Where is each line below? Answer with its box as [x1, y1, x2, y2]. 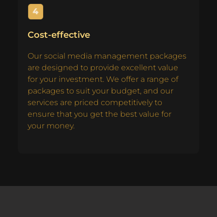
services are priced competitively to [28, 97, 162, 107]
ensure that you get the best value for [28, 109, 171, 119]
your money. [28, 121, 75, 130]
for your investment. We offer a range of [28, 74, 178, 84]
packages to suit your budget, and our [28, 86, 173, 95]
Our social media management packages [28, 51, 186, 61]
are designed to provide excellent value [28, 62, 178, 72]
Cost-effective [28, 29, 90, 40]
